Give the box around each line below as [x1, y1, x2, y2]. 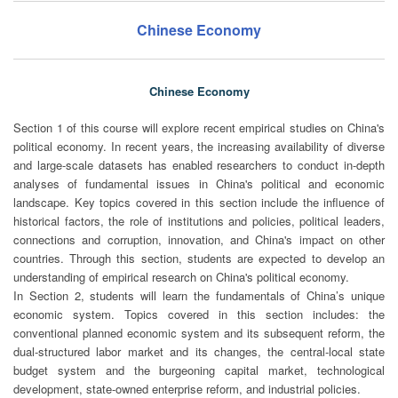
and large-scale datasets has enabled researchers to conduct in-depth [13, 156, 385, 173]
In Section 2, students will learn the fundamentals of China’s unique [13, 287, 385, 304]
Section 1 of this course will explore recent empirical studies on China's [13, 119, 385, 136]
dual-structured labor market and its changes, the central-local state [13, 343, 385, 360]
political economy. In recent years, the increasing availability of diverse [13, 138, 385, 155]
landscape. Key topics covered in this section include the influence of [13, 194, 385, 211]
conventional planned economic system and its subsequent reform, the [13, 324, 385, 341]
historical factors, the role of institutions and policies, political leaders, [13, 212, 385, 229]
